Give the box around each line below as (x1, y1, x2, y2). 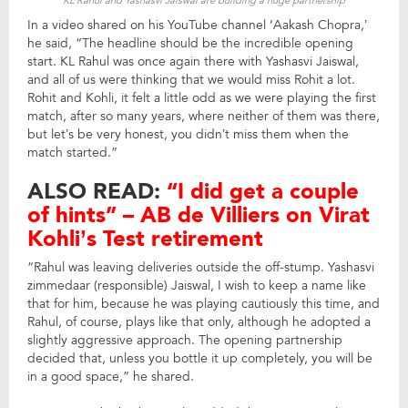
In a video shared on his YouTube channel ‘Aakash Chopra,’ (27, 16, 367, 35)
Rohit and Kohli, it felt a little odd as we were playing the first (27, 89, 376, 107)
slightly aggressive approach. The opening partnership (27, 331, 342, 350)
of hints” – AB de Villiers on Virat (27, 200, 370, 231)
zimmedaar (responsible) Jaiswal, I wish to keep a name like (27, 277, 366, 295)
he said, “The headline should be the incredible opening (27, 35, 353, 53)
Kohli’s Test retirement (27, 224, 263, 255)
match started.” (27, 144, 117, 162)
